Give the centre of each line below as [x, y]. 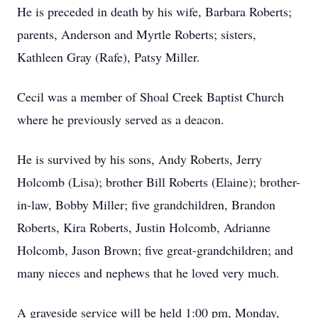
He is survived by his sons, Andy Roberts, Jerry [139, 159]
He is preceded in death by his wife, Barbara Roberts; [154, 11]
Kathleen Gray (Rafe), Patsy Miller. [109, 57]
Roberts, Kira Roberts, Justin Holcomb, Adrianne [144, 227]
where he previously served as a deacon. [121, 119]
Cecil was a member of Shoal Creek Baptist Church [150, 97]
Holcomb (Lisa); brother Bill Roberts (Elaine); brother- [159, 182]
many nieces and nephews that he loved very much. [148, 273]
